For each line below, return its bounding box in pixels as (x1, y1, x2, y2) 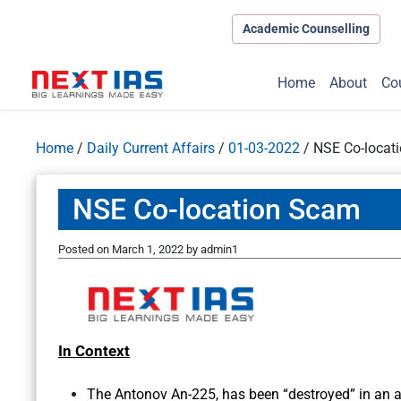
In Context (58, 342, 130, 361)
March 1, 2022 (112, 243, 183, 257)
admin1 (200, 243, 238, 257)
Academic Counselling (242, 21, 370, 36)
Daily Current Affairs (87, 140, 215, 158)
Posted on (58, 243, 112, 257)
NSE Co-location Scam (73, 192, 361, 227)
